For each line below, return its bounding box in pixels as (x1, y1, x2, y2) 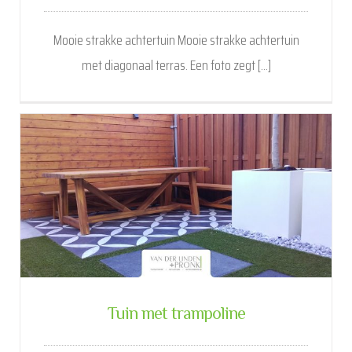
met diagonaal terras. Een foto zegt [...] (81, 54, 271, 77)
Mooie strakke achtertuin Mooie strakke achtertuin (53, 29, 299, 52)
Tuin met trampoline (107, 302, 245, 329)
